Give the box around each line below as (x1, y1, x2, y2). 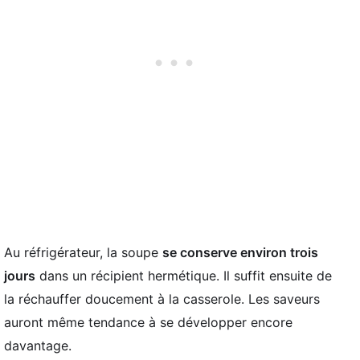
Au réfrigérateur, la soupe (4, 244, 162, 260)
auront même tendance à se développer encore (4, 314, 292, 330)
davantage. (4, 337, 72, 354)
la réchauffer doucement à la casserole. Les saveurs (4, 291, 320, 307)
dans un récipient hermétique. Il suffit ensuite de (35, 268, 332, 284)
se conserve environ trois (162, 244, 318, 260)
